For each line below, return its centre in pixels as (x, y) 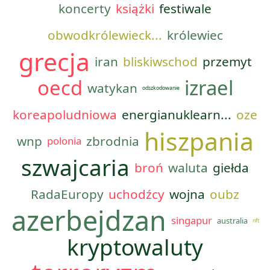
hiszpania (199, 141)
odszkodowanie (161, 88)
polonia (64, 141)
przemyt (227, 61)
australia (232, 221)
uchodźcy (137, 194)
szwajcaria (75, 168)
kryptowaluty (135, 247)
